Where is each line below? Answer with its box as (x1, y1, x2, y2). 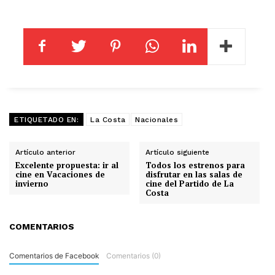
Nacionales (135, 115, 178, 124)
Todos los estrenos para (145, 159, 246, 171)
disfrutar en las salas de (145, 168, 243, 180)
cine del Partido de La (145, 177, 234, 189)
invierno (15, 177, 48, 189)
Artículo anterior (15, 147, 76, 157)
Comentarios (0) (106, 250, 161, 260)
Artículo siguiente (145, 147, 210, 157)
